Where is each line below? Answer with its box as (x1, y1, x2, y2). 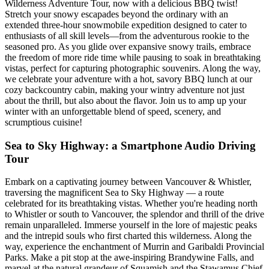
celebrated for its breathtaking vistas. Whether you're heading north (5, 198, 258, 209)
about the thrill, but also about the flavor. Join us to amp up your (5, 95, 246, 106)
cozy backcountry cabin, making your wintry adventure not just (5, 84, 244, 95)
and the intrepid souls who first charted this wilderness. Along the (5, 231, 252, 241)
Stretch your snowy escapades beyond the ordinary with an (5, 8, 228, 19)
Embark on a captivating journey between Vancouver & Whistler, (5, 177, 252, 187)
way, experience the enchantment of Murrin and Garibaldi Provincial (5, 241, 264, 252)
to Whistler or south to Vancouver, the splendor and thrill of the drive (5, 209, 264, 220)
